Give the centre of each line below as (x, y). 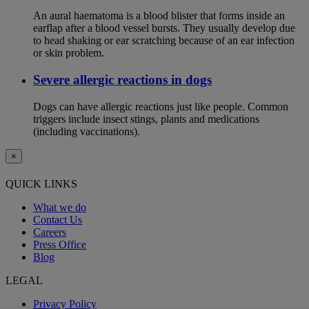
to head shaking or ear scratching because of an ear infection (164, 41)
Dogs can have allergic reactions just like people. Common (161, 106)
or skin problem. (69, 53)
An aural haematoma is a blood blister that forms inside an (159, 16)
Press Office (60, 245)
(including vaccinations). (87, 131)
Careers (50, 232)
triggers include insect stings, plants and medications (146, 119)
